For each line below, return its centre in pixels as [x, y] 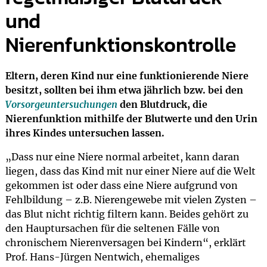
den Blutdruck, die [162, 104]
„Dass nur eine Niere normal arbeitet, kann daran [122, 157]
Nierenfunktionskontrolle [120, 45]
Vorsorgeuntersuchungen [61, 104]
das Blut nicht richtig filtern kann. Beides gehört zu [127, 214]
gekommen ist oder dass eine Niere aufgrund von [121, 185]
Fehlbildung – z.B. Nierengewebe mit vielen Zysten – [131, 200]
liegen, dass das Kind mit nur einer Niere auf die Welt [130, 171]
